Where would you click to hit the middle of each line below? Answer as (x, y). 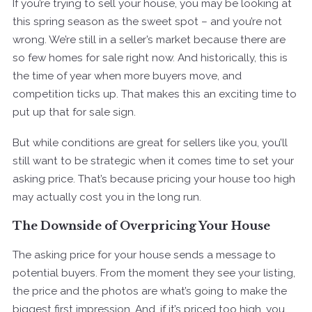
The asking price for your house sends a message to (144, 255)
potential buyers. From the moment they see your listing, (154, 273)
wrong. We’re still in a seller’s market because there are (149, 39)
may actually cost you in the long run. (107, 197)
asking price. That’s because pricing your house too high (154, 179)
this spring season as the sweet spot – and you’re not (147, 21)
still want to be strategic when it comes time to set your (153, 161)
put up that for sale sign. (74, 112)
